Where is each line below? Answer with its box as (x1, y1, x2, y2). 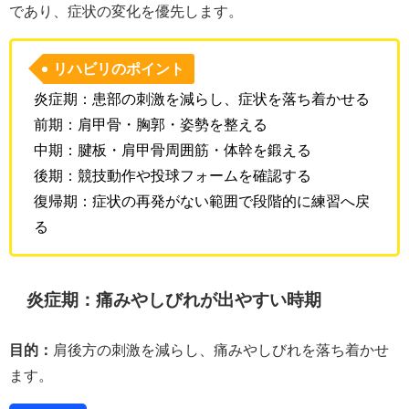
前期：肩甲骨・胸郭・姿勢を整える (34, 116, 267, 131)
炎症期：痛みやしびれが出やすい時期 (26, 290, 322, 309)
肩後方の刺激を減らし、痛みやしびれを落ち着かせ (53, 341, 389, 357)
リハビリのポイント (53, 61, 185, 77)
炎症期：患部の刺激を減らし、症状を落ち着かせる (34, 90, 370, 106)
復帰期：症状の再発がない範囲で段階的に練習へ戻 (34, 193, 370, 208)
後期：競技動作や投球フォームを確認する (34, 167, 311, 183)
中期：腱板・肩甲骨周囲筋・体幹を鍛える (34, 142, 311, 157)
